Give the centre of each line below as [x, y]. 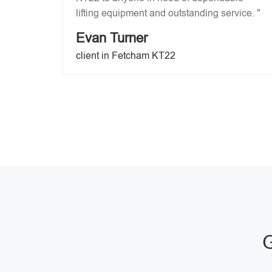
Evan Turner [112, 38]
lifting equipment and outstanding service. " [168, 13]
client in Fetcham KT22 [126, 56]
